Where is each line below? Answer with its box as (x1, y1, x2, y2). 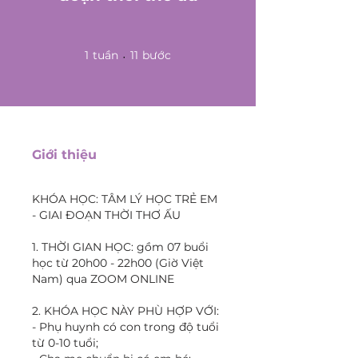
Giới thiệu (32, 146, 97, 162)
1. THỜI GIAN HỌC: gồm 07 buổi (32, 239, 209, 254)
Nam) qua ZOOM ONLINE (32, 271, 174, 286)
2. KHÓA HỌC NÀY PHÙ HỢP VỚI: (32, 303, 219, 318)
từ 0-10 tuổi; (32, 335, 98, 350)
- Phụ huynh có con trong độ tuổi (32, 319, 219, 334)
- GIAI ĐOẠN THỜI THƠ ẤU (32, 207, 181, 222)
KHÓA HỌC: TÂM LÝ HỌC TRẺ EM (32, 191, 217, 206)
